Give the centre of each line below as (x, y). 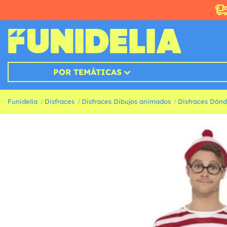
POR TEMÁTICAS (87, 72)
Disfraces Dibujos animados (126, 102)
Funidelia (23, 102)
